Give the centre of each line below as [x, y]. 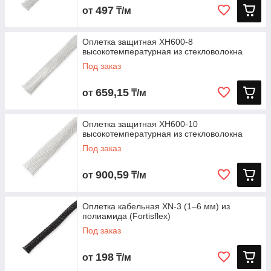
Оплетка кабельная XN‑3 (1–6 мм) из [156, 206]
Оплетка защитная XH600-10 [140, 124]
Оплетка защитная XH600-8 [138, 42]
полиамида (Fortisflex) [126, 216]
